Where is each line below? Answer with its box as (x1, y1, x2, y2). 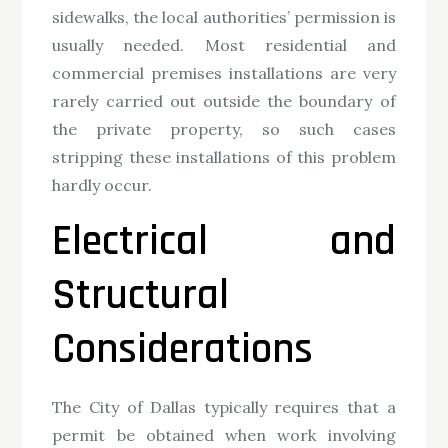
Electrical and (52, 215, 396, 270)
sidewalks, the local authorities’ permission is (52, 7, 396, 28)
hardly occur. (52, 175, 153, 196)
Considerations (52, 323, 314, 378)
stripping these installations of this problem (52, 147, 396, 168)
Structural (52, 269, 230, 324)
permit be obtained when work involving (52, 425, 396, 446)
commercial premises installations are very (52, 63, 396, 84)
